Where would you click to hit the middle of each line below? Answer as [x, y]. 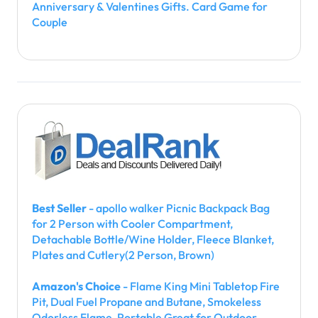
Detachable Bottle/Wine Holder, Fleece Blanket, [153, 239]
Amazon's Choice [76, 286]
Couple [50, 22]
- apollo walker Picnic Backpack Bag [178, 208]
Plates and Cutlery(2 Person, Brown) [123, 254]
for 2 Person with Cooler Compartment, [132, 223]
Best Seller [59, 208]
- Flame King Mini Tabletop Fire [200, 286]
